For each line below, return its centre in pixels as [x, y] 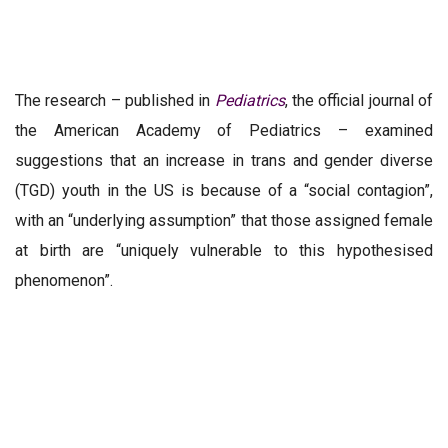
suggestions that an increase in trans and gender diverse [224, 160]
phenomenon [59, 280]
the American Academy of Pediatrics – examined [224, 130]
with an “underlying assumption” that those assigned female [224, 220]
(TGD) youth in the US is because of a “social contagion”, [224, 190]
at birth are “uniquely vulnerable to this [176, 250]
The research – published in [115, 100]
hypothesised [385, 250]
